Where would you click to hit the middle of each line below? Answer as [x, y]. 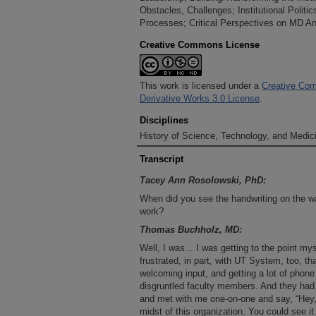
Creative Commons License [200, 45]
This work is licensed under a [201, 86]
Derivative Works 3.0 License [200, 98]
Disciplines [164, 120]
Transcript [162, 159]
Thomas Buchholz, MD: [191, 230]
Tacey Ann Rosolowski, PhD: [203, 180]
